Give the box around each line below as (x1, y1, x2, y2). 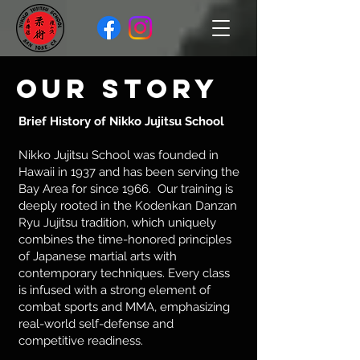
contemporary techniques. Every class (18, 266, 230, 280)
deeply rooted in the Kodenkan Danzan (18, 198, 237, 213)
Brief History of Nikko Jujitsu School (18, 114, 224, 129)
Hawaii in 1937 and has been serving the (18, 165, 239, 179)
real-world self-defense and (18, 317, 174, 331)
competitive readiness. (18, 333, 143, 348)
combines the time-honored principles (18, 232, 231, 247)
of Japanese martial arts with (18, 249, 177, 264)
